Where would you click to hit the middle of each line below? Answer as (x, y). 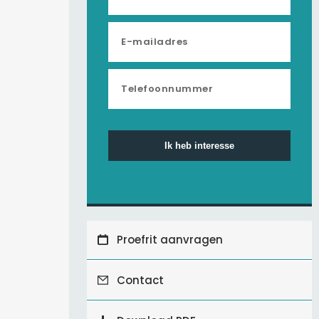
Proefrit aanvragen (168, 240)
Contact (138, 280)
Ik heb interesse (199, 146)
